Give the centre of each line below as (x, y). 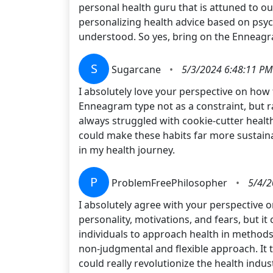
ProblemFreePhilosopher (171, 183)
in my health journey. (127, 150)
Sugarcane (137, 69)
